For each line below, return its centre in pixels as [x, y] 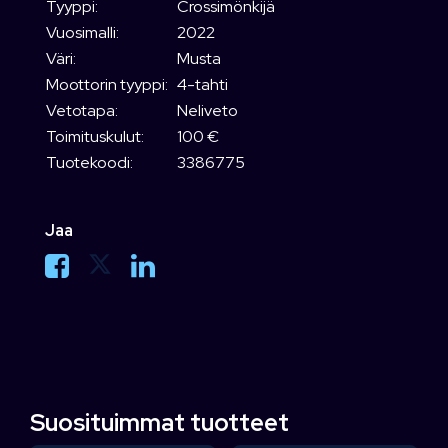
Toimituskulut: [95, 136]
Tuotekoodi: [89, 162]
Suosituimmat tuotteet [159, 422]
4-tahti [202, 84]
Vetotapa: [82, 110]
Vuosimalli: [82, 32]
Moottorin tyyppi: [107, 84]
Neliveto [207, 110]
